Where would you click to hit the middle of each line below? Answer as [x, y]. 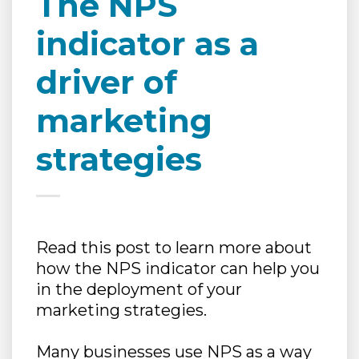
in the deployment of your [139, 289]
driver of [107, 82]
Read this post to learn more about [174, 247]
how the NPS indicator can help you [178, 268]
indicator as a [147, 43]
